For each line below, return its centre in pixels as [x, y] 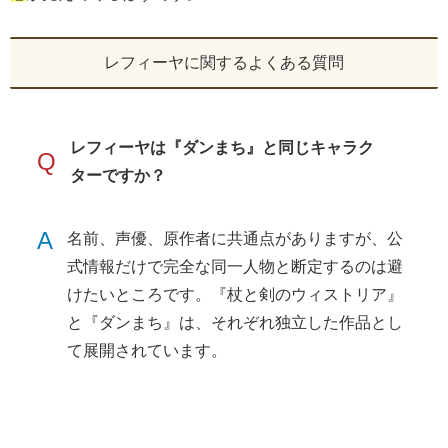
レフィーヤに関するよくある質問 [224, 62]
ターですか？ [118, 175]
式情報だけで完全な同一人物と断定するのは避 [235, 266]
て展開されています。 [147, 350]
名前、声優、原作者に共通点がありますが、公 [235, 238]
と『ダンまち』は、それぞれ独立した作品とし [235, 322]
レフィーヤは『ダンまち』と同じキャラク [222, 147]
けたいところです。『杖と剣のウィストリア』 [235, 294]
